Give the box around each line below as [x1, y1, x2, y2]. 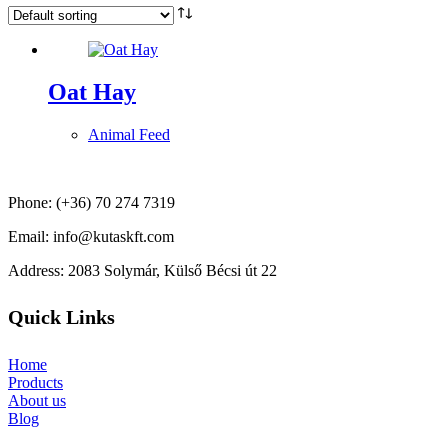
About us [8, 391, 66, 409]
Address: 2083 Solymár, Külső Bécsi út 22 [8, 261, 277, 279]
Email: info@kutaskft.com [8, 227, 174, 245]
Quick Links [8, 306, 115, 329]
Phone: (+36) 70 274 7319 [8, 193, 175, 211]
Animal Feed [88, 125, 170, 143]
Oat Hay [48, 78, 136, 105]
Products [8, 373, 63, 391]
